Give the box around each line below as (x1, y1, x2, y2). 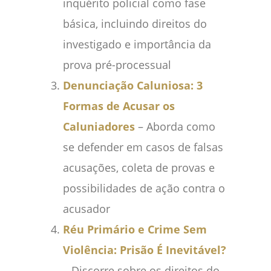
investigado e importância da (63, 37, 211, 52)
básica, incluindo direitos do (63, 16, 207, 31)
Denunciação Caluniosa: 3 (63, 78, 203, 93)
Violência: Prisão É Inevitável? (63, 243, 226, 258)
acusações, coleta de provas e (63, 160, 215, 175)
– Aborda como (135, 119, 215, 134)
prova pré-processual (63, 57, 171, 73)
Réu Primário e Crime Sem (63, 222, 207, 237)
